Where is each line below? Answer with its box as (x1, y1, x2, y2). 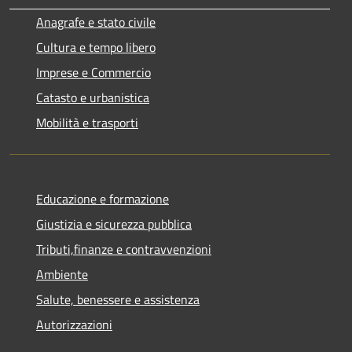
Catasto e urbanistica (36, 88, 149, 108)
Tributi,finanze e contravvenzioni (36, 240, 211, 259)
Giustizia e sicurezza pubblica (36, 214, 192, 234)
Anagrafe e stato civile (36, 13, 156, 32)
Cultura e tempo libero (36, 38, 156, 57)
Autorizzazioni (36, 315, 112, 335)
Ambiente (36, 265, 88, 284)
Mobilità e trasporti (36, 113, 138, 133)
